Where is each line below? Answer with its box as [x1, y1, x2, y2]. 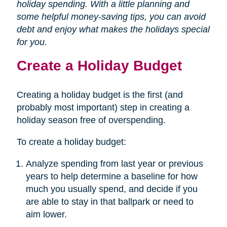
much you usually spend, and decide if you [25, 183, 198, 194]
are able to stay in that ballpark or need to [25, 196, 194, 207]
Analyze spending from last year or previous [25, 158, 203, 169]
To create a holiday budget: [16, 136, 126, 147]
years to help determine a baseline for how [25, 171, 198, 181]
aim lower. [25, 209, 67, 219]
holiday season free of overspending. [16, 115, 166, 125]
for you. [16, 36, 47, 47]
